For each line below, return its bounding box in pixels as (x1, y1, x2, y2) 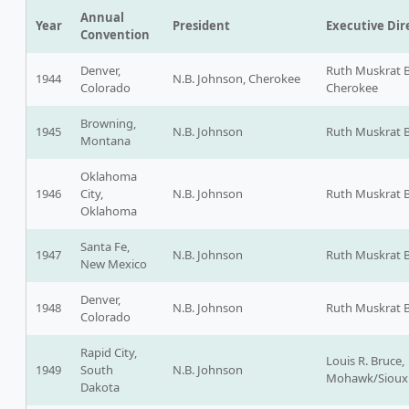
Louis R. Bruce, (326, 352, 404, 370)
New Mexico (80, 256, 147, 273)
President (173, 17, 230, 35)
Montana (80, 132, 131, 150)
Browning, (80, 115, 136, 132)
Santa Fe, (80, 238, 130, 256)
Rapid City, (80, 344, 137, 362)
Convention (80, 26, 150, 44)
